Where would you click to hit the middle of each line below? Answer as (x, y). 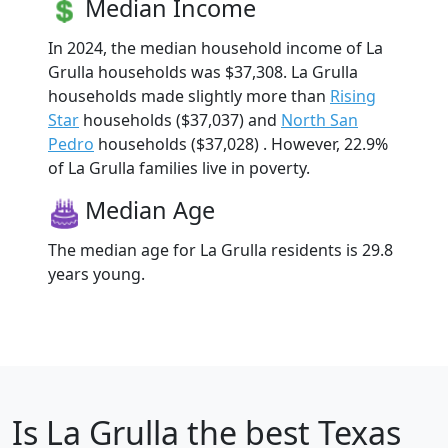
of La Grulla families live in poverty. (179, 167)
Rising (353, 95)
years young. (96, 273)
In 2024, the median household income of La (215, 47)
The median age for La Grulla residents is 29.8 (220, 249)
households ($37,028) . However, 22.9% (241, 143)
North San (319, 119)
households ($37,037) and (180, 119)
